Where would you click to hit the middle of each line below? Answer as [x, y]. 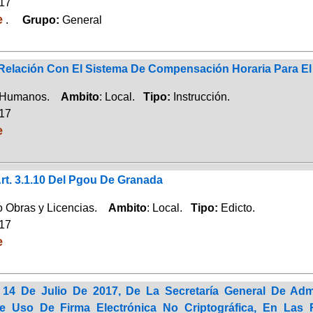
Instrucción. [201, 96]
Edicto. [238, 208]
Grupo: [36, 20]
